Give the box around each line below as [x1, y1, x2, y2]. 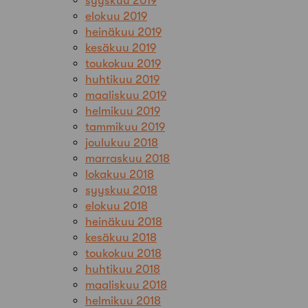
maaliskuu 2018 [85, 278, 167, 291]
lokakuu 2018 [85, 167, 154, 181]
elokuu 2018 [85, 199, 148, 212]
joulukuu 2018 [85, 135, 158, 149]
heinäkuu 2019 [85, 25, 162, 38]
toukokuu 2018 [85, 246, 162, 260]
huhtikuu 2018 [85, 262, 160, 276]
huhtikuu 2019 [85, 72, 159, 86]
